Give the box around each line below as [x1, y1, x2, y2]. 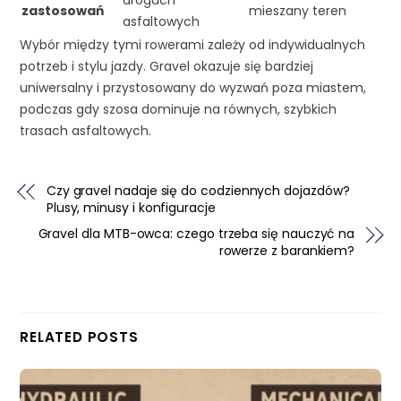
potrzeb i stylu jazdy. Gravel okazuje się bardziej [20, 56, 314, 75]
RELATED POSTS [20, 328, 139, 347]
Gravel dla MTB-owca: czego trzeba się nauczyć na [38, 224, 355, 243]
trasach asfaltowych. [20, 121, 152, 140]
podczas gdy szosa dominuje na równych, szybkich [20, 99, 337, 118]
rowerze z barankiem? [218, 241, 355, 260]
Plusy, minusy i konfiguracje [46, 198, 216, 217]
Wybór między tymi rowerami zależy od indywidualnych [20, 35, 366, 54]
